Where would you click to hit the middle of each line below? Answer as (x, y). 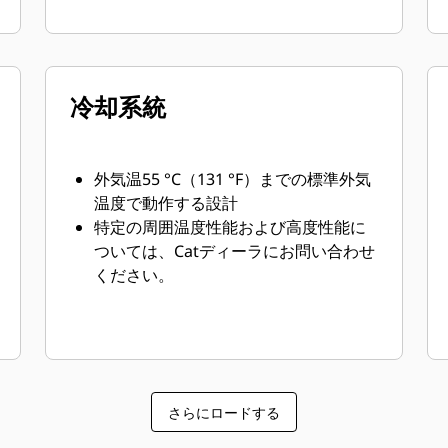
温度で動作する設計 (166, 203)
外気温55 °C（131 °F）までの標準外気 (233, 179)
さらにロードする (224, 412)
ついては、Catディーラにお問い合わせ (235, 251)
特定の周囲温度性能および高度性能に (230, 227)
